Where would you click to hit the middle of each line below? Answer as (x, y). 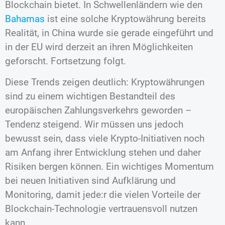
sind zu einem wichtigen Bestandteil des (90, 96)
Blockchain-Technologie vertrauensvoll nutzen (101, 209)
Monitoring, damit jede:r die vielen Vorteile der (103, 195)
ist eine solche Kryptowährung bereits (125, 19)
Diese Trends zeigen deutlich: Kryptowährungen (105, 82)
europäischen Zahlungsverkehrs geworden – (98, 110)
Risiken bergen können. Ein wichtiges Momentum (109, 167)
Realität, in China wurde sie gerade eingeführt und (109, 33)
